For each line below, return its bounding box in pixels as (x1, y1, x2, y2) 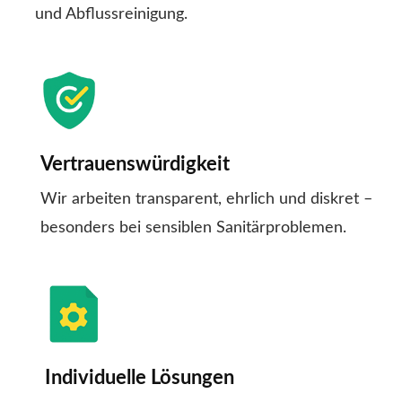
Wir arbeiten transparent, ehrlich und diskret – (40, 191, 372, 208)
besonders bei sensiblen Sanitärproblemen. (40, 220, 346, 237)
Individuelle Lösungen (45, 368, 234, 389)
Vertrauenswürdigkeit (40, 154, 230, 175)
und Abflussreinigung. (35, 6, 188, 23)
